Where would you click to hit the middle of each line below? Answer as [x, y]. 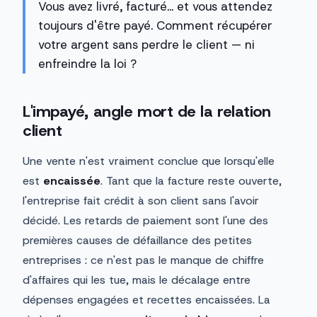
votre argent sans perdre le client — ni [146, 45]
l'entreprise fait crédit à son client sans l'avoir [141, 201]
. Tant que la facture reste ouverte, [191, 181]
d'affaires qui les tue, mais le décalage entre [137, 280]
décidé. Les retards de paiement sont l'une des [145, 221]
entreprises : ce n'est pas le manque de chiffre [143, 260]
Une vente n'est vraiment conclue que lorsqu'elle [149, 161]
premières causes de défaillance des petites [137, 241]
